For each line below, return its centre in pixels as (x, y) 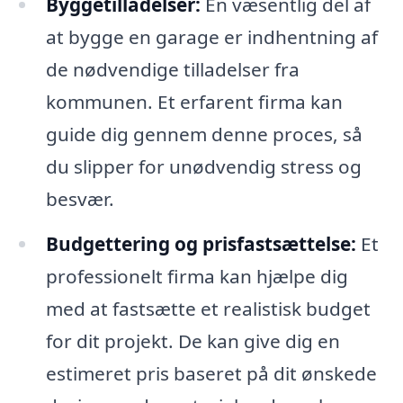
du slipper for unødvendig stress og (203, 167)
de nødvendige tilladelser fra (172, 70)
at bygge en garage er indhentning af (211, 37)
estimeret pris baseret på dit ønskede (211, 373)
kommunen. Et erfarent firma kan (194, 102)
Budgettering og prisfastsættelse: (201, 243)
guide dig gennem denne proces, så (204, 134)
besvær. (80, 199)
